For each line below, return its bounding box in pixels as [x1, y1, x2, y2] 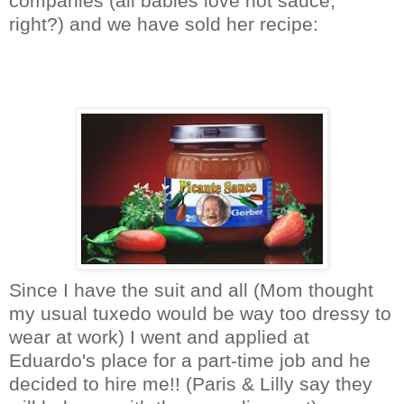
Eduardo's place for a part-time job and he [9, 349, 371, 371]
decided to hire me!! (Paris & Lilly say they [9, 372, 372, 394]
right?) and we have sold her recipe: [9, 13, 318, 34]
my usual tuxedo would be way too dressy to [9, 302, 391, 324]
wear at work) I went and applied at [9, 326, 309, 347]
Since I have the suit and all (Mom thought [9, 279, 373, 300]
